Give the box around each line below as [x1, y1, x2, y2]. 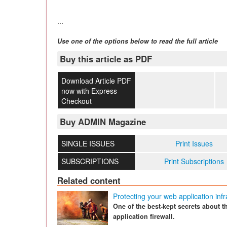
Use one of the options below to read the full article [57, 36, 218, 46]
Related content [57, 174, 121, 187]
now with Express [61, 85, 117, 96]
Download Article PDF [61, 75, 131, 86]
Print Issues [175, 138, 213, 149]
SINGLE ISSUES [61, 138, 115, 149]
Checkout [61, 95, 92, 106]
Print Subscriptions [164, 156, 224, 167]
